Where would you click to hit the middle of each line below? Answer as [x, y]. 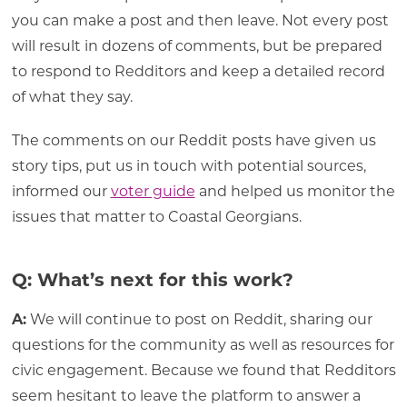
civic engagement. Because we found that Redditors [203, 370]
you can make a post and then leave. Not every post [200, 20]
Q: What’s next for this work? [152, 279]
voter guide [153, 191]
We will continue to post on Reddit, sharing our [199, 319]
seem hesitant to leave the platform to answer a [186, 395]
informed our [61, 191]
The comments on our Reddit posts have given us [194, 140]
